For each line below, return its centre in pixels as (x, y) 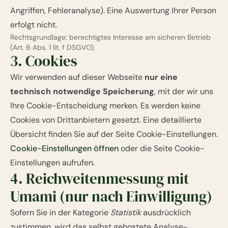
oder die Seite (147, 148)
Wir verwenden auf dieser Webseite (77, 77)
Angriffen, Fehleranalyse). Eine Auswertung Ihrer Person (113, 10)
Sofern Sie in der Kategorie (60, 212)
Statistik (126, 212)
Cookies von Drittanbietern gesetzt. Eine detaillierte (106, 120)
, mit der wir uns (184, 91)
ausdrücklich (166, 212)
